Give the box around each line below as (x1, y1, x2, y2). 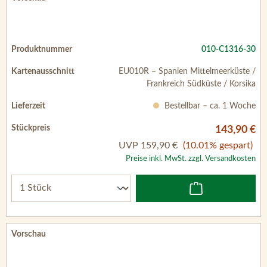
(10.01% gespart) (183, 140, 253, 150)
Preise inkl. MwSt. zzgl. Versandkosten (126, 154, 256, 162)
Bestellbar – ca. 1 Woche (162, 101, 256, 110)
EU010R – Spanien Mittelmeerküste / (119, 67, 256, 76)
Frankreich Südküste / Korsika (147, 79, 256, 88)
